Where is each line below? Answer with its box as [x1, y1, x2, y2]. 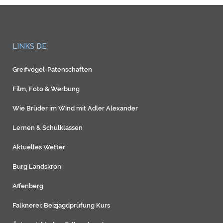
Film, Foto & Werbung [12, 85, 80, 93]
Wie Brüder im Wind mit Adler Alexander [12, 105, 138, 112]
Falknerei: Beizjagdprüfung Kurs [12, 202, 110, 210]
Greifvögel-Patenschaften [12, 66, 92, 74]
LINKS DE [12, 42, 47, 51]
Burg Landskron [12, 163, 61, 171]
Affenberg [12, 182, 43, 190]
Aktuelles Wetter [12, 143, 65, 151]
